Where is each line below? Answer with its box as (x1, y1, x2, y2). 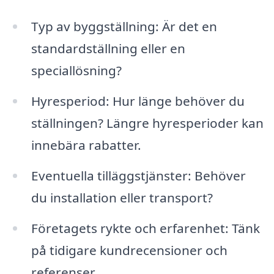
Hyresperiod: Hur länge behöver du (31, 92, 245, 110)
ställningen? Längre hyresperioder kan (31, 114, 264, 132)
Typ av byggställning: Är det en (31, 18, 217, 35)
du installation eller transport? (31, 189, 213, 207)
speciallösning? (31, 62, 122, 80)
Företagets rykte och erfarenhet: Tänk (31, 219, 260, 237)
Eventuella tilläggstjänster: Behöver (31, 167, 246, 185)
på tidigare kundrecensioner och (31, 241, 228, 259)
